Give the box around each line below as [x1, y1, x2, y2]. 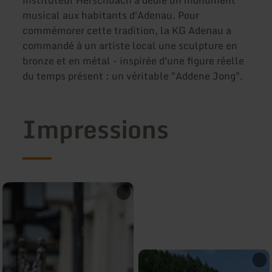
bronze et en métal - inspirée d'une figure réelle [22, 52, 245, 69]
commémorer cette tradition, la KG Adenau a [22, 22, 232, 38]
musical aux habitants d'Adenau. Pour [22, 7, 200, 23]
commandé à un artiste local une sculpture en [22, 37, 238, 53]
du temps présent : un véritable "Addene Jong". [22, 67, 243, 84]
